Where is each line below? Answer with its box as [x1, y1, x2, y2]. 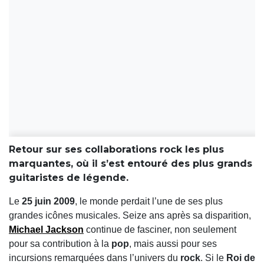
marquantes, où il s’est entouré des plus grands [9, 158, 252, 170]
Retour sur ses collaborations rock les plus [9, 144, 224, 156]
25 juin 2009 [22, 196, 75, 207]
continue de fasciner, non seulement [84, 225, 236, 235]
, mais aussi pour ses [129, 239, 217, 249]
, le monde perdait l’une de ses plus [75, 196, 223, 207]
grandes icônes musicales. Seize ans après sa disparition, [9, 210, 251, 221]
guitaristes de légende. [9, 172, 128, 184]
